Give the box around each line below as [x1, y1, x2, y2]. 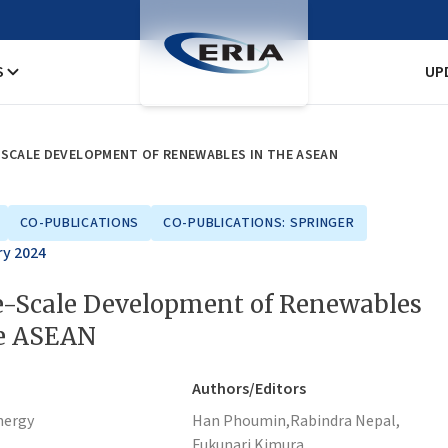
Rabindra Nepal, [290, 410, 400, 432]
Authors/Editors [192, 378, 306, 400]
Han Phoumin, [192, 410, 290, 432]
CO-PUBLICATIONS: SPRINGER [163, 213, 355, 233]
